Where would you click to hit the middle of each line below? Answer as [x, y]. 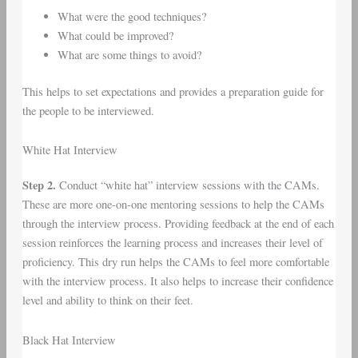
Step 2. [40, 185]
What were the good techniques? [131, 17]
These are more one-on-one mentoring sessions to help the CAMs [173, 205]
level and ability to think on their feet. [107, 300]
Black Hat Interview [69, 340]
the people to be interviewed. [88, 110]
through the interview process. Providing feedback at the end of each [178, 224]
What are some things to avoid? [129, 55]
